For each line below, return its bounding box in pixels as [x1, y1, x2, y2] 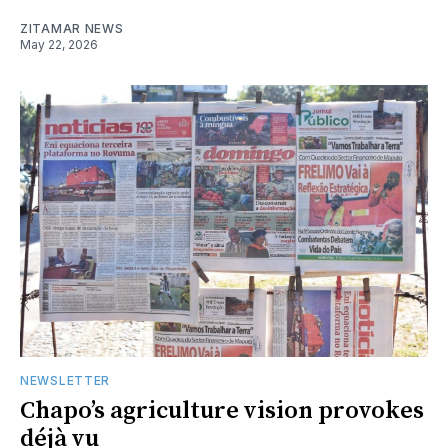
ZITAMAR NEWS [20, 20, 124, 36]
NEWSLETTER [20, 372, 110, 388]
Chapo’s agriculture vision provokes [20, 395, 424, 426]
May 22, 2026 [20, 36, 98, 52]
